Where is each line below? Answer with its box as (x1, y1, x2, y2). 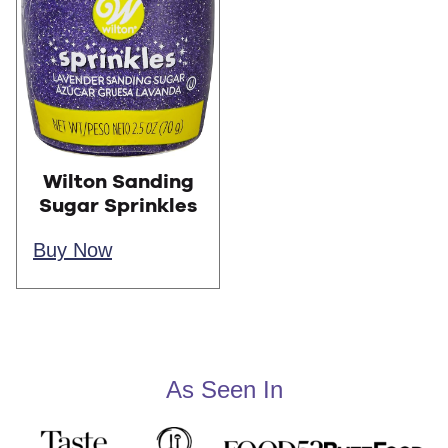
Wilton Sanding (42, 172, 194, 193)
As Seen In (165, 376, 283, 404)
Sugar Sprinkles (39, 196, 197, 217)
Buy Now (33, 238, 112, 261)
